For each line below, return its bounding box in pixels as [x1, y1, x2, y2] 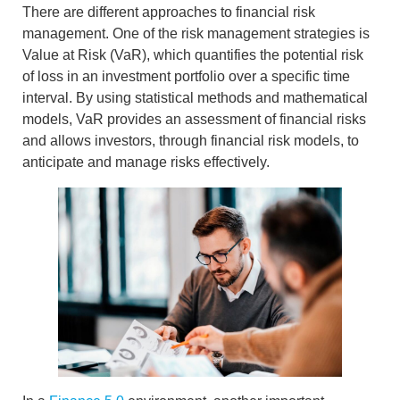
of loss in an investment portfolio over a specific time [22, 68, 350, 84]
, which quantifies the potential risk [146, 46, 363, 62]
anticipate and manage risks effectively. [22, 154, 270, 170]
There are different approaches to [22, 4, 236, 20]
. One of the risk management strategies [105, 25, 355, 41]
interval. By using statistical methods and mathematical [22, 89, 368, 105]
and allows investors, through [22, 132, 211, 148]
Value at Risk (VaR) [22, 46, 146, 62]
